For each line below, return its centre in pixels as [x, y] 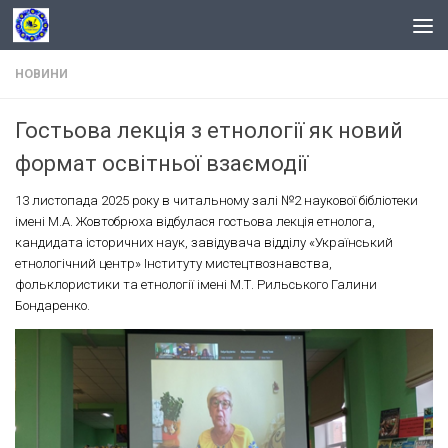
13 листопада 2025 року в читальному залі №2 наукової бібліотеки [216, 200]
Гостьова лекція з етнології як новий [209, 130]
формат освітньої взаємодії [161, 163]
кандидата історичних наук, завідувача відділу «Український [204, 242]
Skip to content [78, 27]
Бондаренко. [52, 305]
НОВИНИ [41, 74]
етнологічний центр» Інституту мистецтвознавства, [173, 263]
